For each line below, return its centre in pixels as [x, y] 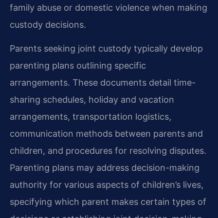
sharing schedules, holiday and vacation [92, 99]
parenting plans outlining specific [78, 65]
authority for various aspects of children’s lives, [107, 184]
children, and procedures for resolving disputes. [108, 150]
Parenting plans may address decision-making [105, 167]
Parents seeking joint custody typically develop [106, 48]
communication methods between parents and [106, 133]
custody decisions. [48, 24]
